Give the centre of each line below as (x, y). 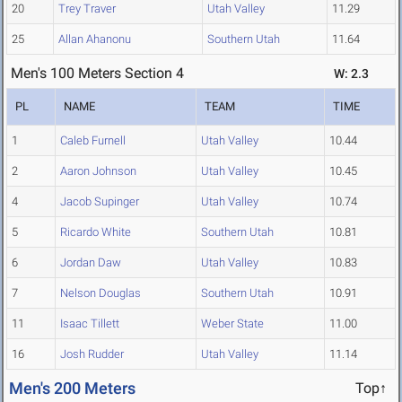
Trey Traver (87, 9)
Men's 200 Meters (72, 389)
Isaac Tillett (90, 324)
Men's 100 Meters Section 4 (97, 74)
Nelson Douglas (100, 293)
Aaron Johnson (98, 171)
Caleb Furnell (93, 141)
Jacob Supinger (100, 202)
